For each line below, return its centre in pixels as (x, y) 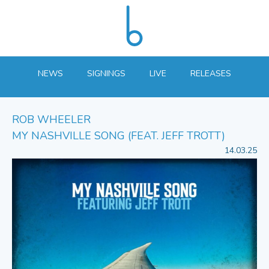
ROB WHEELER (51, 120)
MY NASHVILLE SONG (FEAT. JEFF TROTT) (119, 136)
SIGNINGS (106, 74)
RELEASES (211, 74)
